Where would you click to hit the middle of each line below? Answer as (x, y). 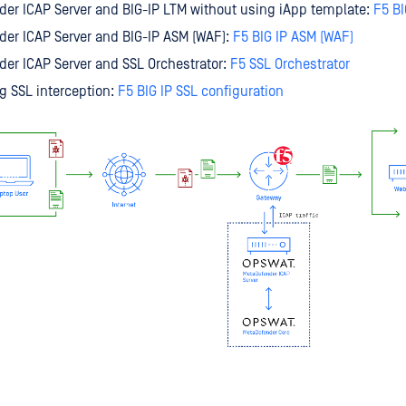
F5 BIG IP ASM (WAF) (293, 37)
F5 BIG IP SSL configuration (201, 92)
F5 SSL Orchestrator (290, 64)
